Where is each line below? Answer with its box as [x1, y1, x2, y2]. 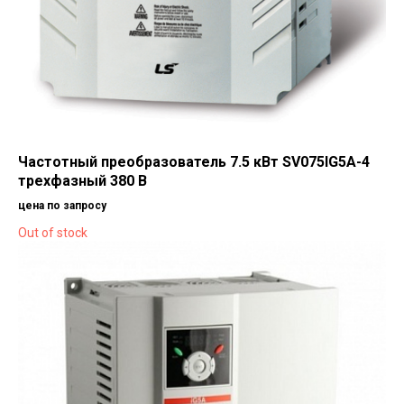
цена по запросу [18, 198, 106, 212]
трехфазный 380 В [18, 171, 147, 189]
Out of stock [18, 225, 87, 240]
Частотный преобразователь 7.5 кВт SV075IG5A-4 [18, 152, 370, 170]
